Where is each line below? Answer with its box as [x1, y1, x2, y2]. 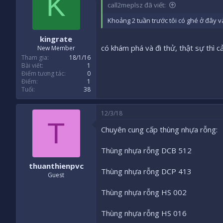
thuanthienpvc [28, 161, 84, 171]
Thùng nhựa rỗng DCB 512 [101, 145, 192, 155]
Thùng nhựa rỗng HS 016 [101, 208, 187, 218]
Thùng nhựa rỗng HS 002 [101, 187, 187, 197]
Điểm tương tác [21, 69, 64, 78]
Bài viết [21, 61, 42, 70]
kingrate [40, 33, 72, 44]
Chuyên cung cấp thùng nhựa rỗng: [101, 124, 218, 134]
